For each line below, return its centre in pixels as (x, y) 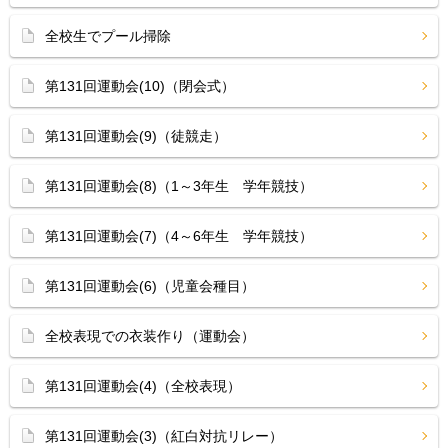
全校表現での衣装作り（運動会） (150, 336)
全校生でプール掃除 (108, 36)
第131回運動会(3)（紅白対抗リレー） (164, 436)
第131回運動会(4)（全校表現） (143, 386)
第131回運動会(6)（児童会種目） (150, 286)
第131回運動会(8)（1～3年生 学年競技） (179, 186)
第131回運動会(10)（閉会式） (140, 86)
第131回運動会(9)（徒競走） (136, 136)
